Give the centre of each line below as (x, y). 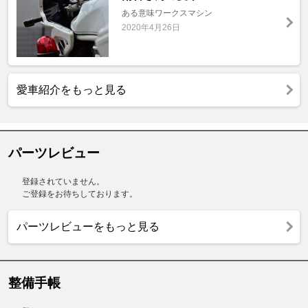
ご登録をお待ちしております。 (80, 194)
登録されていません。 (63, 181)
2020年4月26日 (151, 28)
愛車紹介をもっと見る (71, 89)
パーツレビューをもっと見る (88, 226)
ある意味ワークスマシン (167, 13)
